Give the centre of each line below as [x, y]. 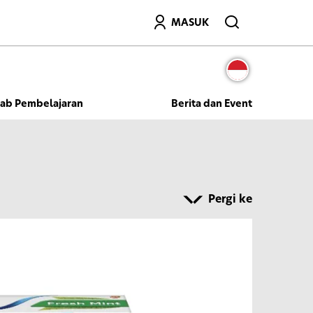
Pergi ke [230, 199]
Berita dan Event [211, 104]
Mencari [150, 16]
